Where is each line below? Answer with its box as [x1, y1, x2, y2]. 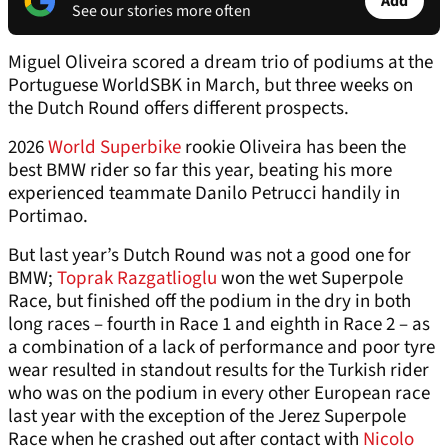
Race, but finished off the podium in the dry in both [8, 288, 411, 316]
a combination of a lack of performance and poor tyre [8, 334, 435, 362]
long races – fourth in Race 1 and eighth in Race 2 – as [8, 311, 430, 339]
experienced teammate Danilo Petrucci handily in [8, 180, 400, 208]
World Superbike [48, 134, 181, 162]
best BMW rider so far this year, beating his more [8, 157, 392, 185]
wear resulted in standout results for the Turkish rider [8, 357, 429, 385]
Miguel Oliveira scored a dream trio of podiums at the [8, 49, 433, 77]
